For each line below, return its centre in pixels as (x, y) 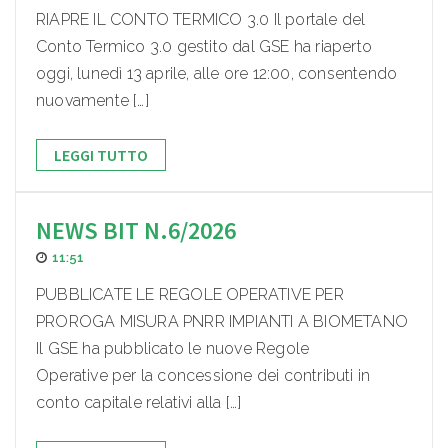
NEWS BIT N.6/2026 (136, 231)
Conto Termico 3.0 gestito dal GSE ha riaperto (204, 47)
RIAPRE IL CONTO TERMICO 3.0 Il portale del (201, 20)
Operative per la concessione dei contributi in (203, 376)
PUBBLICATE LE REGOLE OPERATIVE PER (190, 295)
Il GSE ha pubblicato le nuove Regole (173, 349)
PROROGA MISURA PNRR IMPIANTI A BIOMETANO (222, 322)
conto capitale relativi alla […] (139, 403)
